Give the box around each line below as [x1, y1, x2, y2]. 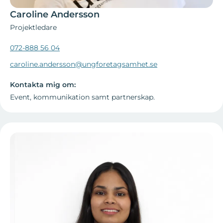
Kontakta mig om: [10, 80, 76, 90]
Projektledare [10, 23, 57, 32]
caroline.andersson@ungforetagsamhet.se [10, 60, 157, 69]
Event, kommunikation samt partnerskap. [10, 93, 155, 102]
